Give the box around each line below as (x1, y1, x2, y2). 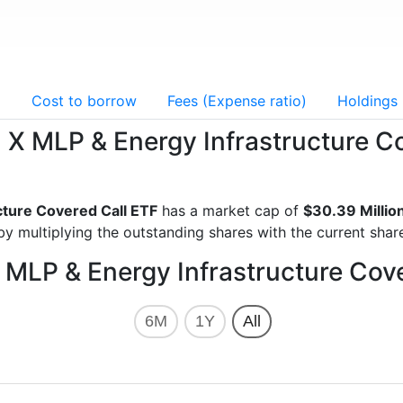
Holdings (337, 92, 398, 110)
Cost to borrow (31, 92, 137, 110)
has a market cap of (157, 201, 303, 219)
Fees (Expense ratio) (167, 92, 307, 110)
